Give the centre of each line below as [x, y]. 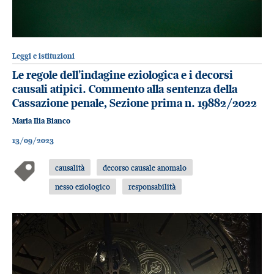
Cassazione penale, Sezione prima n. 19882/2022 [135, 103]
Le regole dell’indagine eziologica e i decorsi [123, 75]
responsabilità [152, 186]
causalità [70, 167]
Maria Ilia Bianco [41, 121]
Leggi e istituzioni [43, 56]
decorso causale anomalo [145, 167]
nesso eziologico [83, 186]
